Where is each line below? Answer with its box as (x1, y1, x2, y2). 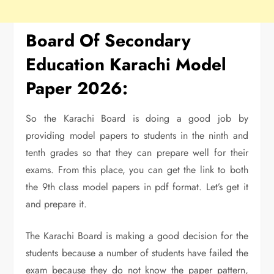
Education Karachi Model (26, 51, 227, 77)
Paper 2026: (26, 75, 128, 101)
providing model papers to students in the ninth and (26, 128, 248, 143)
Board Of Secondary (26, 28, 191, 53)
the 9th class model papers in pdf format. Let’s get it (26, 179, 248, 194)
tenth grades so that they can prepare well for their (26, 145, 248, 160)
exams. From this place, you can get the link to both (26, 162, 248, 177)
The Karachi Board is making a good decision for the (26, 228, 248, 243)
